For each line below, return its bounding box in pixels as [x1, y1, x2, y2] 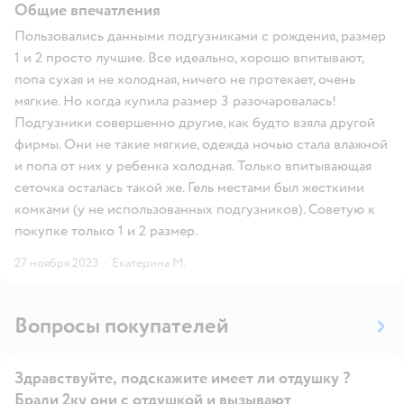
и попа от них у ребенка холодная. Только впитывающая [14, 156, 372, 175]
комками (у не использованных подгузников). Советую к [14, 199, 375, 218]
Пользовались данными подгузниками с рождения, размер [14, 26, 386, 45]
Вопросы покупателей [14, 311, 229, 340]
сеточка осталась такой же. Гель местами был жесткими [14, 178, 364, 197]
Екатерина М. [112, 254, 186, 271]
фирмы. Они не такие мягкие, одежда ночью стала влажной [14, 134, 388, 153]
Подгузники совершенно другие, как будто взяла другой [14, 113, 375, 132]
